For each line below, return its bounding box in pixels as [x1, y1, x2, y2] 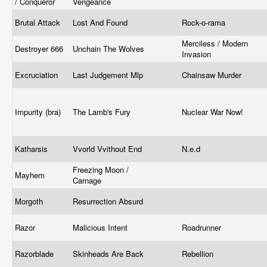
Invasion [182, 48, 213, 60]
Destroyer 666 [15, 43, 66, 54]
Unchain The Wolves [73, 43, 147, 54]
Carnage [73, 175, 104, 186]
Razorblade [15, 248, 56, 259]
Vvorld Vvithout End [73, 143, 144, 154]
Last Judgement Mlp [73, 69, 145, 80]
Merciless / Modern [182, 38, 248, 49]
